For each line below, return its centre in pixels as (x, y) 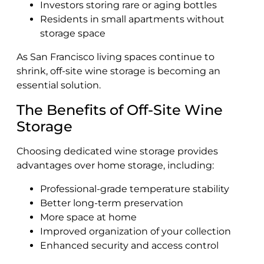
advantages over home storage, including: (115, 165)
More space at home (88, 217)
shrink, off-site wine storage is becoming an (118, 71)
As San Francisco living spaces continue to (115, 57)
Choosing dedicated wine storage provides (117, 151)
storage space (73, 33)
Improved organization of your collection (136, 231)
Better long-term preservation (112, 203)
